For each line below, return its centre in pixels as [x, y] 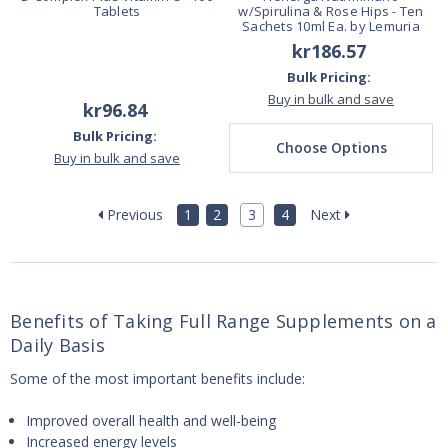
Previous [132, 215]
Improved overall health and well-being [151, 421]
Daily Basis [57, 345]
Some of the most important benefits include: [157, 379]
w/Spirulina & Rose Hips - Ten [331, 11]
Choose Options [331, 148]
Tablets [117, 11]
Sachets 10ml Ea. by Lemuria [331, 26]
